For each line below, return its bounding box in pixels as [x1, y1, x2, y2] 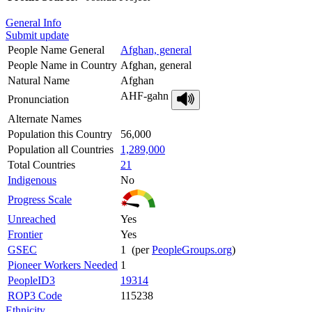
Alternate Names [8, 112, 81, 125]
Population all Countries [8, 143, 114, 155]
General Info [6, 16, 61, 29]
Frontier [8, 228, 42, 240]
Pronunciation [8, 93, 69, 105]
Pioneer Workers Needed [8, 258, 118, 271]
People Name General [8, 43, 104, 56]
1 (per [120, 243, 152, 256]
